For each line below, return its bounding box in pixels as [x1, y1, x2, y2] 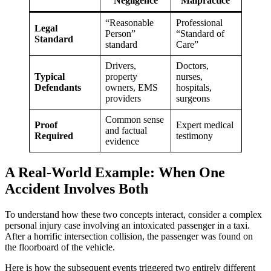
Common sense [105, 114, 164, 125]
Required [34, 130, 73, 141]
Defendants [34, 82, 81, 93]
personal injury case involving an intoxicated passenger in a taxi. [5, 220, 250, 230]
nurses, [176, 71, 203, 82]
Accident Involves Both [5, 180, 148, 197]
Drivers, [105, 60, 136, 71]
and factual [105, 125, 147, 135]
